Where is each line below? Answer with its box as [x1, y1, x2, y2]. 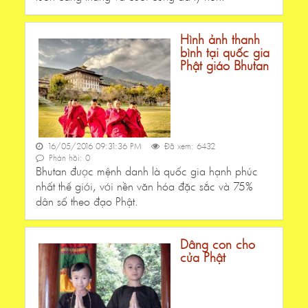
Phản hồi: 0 [46, 152, 90, 163]
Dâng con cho [180, 235, 255, 252]
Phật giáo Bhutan [180, 56, 269, 74]
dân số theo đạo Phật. [36, 193, 138, 208]
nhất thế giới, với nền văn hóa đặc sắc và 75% [36, 178, 253, 193]
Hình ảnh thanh [180, 30, 260, 47]
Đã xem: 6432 [162, 140, 215, 151]
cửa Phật [180, 248, 225, 265]
